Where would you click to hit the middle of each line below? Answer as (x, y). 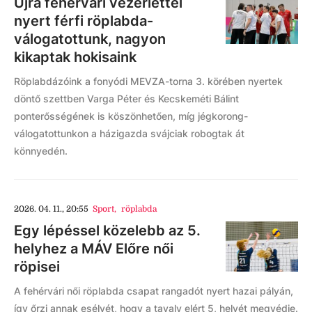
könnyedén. (41, 150)
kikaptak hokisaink (75, 57)
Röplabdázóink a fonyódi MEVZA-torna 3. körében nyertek (148, 81)
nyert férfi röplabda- (84, 21)
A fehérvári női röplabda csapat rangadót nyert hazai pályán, (154, 290)
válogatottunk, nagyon (90, 39)
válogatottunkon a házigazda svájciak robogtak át (129, 133)
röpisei (37, 266)
